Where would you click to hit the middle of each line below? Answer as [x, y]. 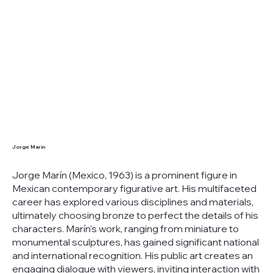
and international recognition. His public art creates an [132, 256]
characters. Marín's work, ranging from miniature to [125, 229]
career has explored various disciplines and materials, [133, 202]
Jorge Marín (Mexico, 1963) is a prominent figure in [124, 175]
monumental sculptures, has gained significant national [135, 242]
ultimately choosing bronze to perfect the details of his [135, 215]
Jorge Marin [28, 147]
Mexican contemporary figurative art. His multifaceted [134, 189]
